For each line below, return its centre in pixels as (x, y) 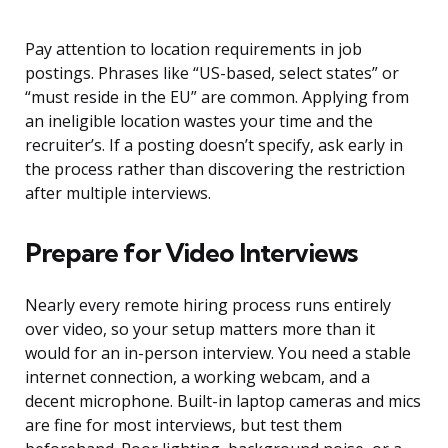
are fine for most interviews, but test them (183, 425)
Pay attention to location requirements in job (193, 49)
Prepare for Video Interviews (191, 253)
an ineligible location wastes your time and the (199, 121)
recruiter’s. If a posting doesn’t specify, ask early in (214, 145)
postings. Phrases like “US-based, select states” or (212, 73)
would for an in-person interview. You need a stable (218, 353)
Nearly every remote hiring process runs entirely (208, 305)
